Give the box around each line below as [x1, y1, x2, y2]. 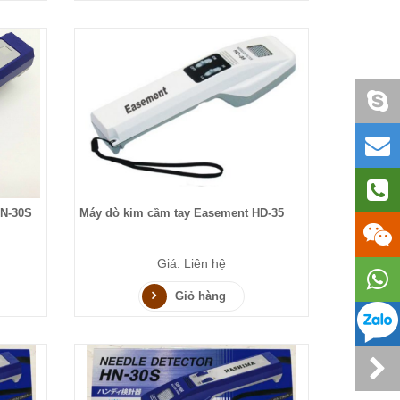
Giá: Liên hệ [157, 256, 227, 271]
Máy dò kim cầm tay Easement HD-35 [79, 206, 285, 221]
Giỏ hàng [175, 289, 227, 304]
